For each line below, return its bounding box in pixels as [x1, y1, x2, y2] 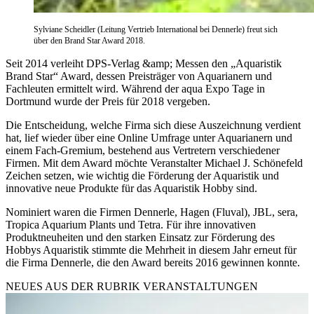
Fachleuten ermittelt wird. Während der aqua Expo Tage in [6, 82, 265, 95]
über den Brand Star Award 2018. [34, 35, 145, 46]
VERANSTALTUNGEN [143, 280, 258, 292]
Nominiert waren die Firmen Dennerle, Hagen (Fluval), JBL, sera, [6, 205, 298, 218]
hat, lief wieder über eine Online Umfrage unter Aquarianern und [6, 131, 292, 144]
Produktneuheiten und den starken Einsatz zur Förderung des [6, 231, 275, 243]
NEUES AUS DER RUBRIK [6, 280, 143, 292]
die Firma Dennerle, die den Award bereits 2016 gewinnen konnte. [6, 256, 300, 268]
